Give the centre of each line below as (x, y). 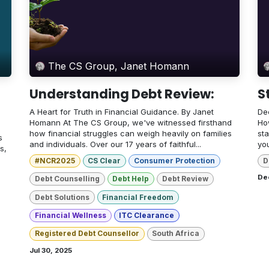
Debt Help (131, 179)
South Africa (176, 234)
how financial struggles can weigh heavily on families (131, 133)
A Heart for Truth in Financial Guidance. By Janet (122, 111)
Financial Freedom (138, 197)
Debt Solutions (62, 197)
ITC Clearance (147, 215)
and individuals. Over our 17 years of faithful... (115, 144)
